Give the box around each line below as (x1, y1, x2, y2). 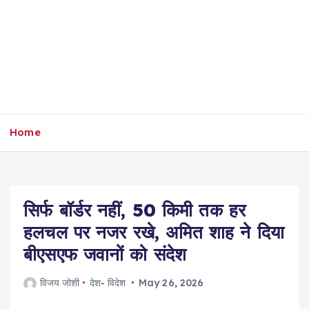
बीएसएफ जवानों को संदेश (23, 242, 187, 266)
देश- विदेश (89, 276, 126, 289)
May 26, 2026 (138, 276, 204, 289)
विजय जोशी (39, 276, 80, 289)
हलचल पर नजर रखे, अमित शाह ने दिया (23, 220, 284, 243)
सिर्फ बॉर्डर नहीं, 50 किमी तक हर (23, 198, 246, 221)
